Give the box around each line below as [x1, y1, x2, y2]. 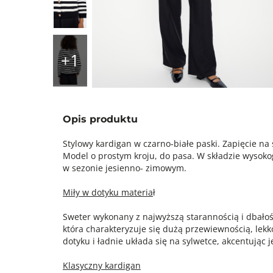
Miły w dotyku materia [63, 186, 153, 198]
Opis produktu [63, 113, 138, 125]
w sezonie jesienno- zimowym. [63, 162, 186, 174]
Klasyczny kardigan [63, 260, 141, 271]
